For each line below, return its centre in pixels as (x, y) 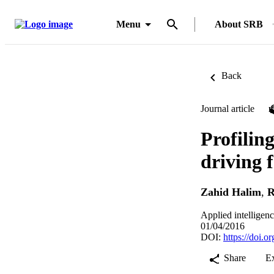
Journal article (228, 109)
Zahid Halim (231, 192)
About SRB (239, 24)
